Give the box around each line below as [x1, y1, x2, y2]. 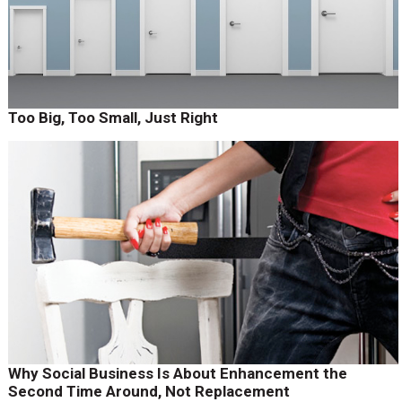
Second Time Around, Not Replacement [7, 381, 290, 400]
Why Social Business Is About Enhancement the [7, 363, 347, 382]
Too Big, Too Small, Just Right [7, 108, 222, 127]
